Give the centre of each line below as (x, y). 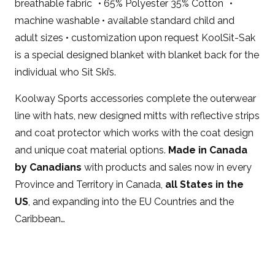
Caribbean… (40, 219)
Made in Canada (208, 150)
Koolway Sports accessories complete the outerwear (136, 99)
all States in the (205, 184)
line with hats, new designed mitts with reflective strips (137, 116)
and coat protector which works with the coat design (134, 133)
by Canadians (50, 167)
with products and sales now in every (168, 167)
